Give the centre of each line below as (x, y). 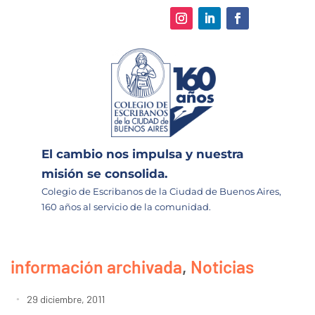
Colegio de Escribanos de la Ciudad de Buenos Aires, (161, 191)
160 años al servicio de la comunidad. (126, 206)
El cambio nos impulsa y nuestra (142, 154)
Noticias (222, 266)
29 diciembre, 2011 (66, 299)
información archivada (96, 266)
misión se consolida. (104, 173)
